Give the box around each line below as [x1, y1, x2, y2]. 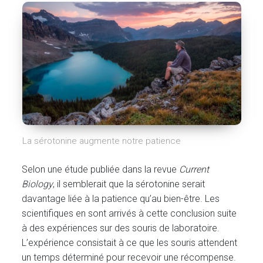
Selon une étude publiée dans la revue [22, 164, 180, 176]
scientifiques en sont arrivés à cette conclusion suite [22, 208, 237, 220]
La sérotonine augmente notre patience [22, 136, 181, 147]
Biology [22, 178, 53, 190]
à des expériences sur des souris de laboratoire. [22, 222, 220, 234]
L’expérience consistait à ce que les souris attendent [22, 237, 238, 249]
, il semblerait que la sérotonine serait [53, 178, 205, 190]
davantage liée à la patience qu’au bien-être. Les [22, 193, 220, 205]
